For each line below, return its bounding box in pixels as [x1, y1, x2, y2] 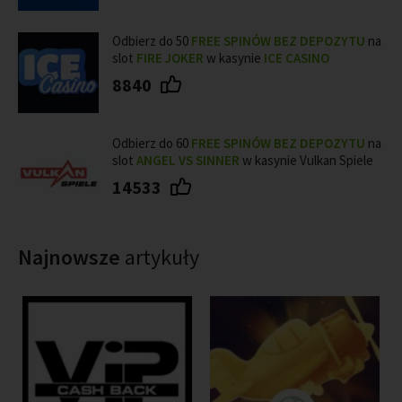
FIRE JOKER [136, 49, 204, 66]
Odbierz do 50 [112, 32, 191, 49]
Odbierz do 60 [112, 135, 191, 152]
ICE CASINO [264, 49, 329, 66]
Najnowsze [18, 243, 125, 271]
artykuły [125, 243, 199, 271]
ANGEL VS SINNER [136, 152, 242, 169]
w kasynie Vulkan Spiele [242, 152, 373, 169]
